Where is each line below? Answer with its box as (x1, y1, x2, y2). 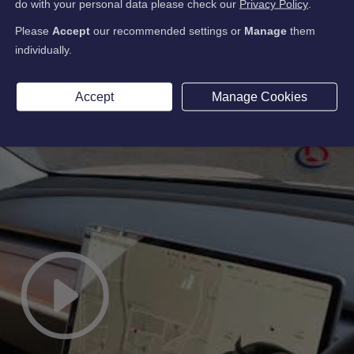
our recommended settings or (90, 24, 244, 37)
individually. (15, 43, 72, 56)
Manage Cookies (211, 89, 307, 104)
